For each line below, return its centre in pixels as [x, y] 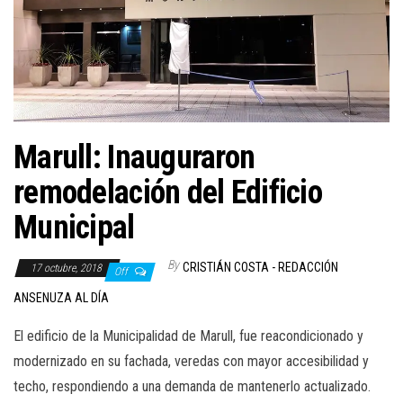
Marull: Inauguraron [134, 157]
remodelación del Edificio [168, 192]
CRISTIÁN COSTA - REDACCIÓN [260, 267]
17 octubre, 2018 [67, 268]
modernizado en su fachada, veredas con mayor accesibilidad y [191, 361]
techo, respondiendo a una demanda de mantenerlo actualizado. [192, 386]
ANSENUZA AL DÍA [61, 297]
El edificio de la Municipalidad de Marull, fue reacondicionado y [188, 336]
